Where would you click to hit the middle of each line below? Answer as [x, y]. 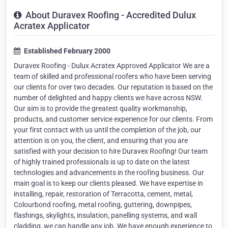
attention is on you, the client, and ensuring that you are [101, 141]
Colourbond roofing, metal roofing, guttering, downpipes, [103, 205]
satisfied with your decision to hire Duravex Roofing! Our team [111, 151]
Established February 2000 [66, 51]
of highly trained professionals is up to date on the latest [102, 162]
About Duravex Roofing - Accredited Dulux [110, 15]
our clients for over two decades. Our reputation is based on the [113, 87]
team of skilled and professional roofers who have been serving [112, 77]
